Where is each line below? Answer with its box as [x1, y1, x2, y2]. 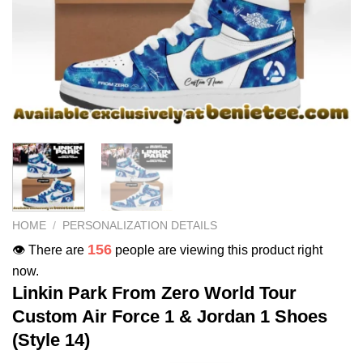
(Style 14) [12, 329, 90, 350]
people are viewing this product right [112, 242, 322, 257]
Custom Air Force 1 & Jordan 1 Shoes [12, 305, 327, 327]
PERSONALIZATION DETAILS [62, 219, 218, 232]
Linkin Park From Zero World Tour [12, 282, 297, 303]
